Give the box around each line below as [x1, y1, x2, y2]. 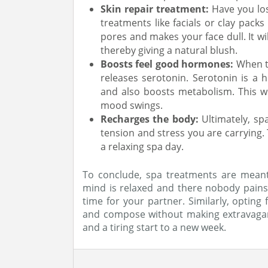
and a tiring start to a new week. [83, 221, 226, 234]
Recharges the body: [100, 112, 202, 126]
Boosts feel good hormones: [100, 57, 236, 71]
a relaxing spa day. [100, 140, 184, 153]
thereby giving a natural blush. [100, 44, 237, 57]
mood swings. [100, 99, 163, 112]
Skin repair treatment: [100, 2, 212, 16]
